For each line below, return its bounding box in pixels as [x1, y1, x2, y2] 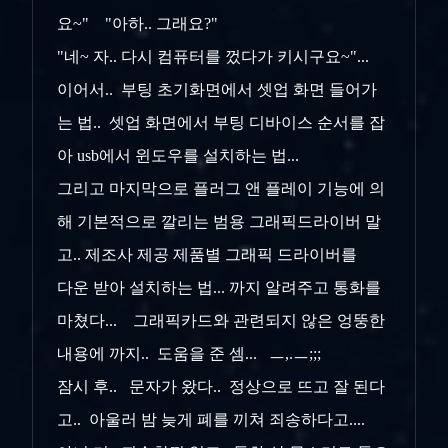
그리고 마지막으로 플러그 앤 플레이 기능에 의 [57, 180, 385, 198]
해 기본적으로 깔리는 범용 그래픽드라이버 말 [57, 213, 381, 231]
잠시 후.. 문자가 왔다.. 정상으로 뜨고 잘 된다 [57, 378, 385, 396]
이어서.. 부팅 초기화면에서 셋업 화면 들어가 [57, 81, 377, 99]
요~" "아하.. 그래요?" [57, 15, 218, 33]
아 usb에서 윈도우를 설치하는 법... [57, 147, 303, 165]
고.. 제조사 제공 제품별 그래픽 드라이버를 [57, 246, 357, 264]
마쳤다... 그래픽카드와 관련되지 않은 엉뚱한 [57, 312, 385, 330]
